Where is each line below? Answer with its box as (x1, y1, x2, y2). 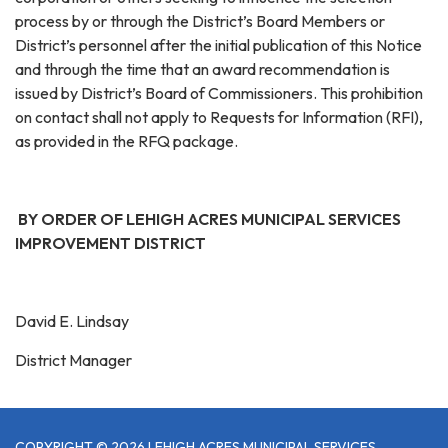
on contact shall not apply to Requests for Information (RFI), (15, 106, 423, 127)
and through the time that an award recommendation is (15, 58, 390, 79)
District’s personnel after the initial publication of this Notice (15, 34, 422, 55)
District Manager (15, 349, 132, 370)
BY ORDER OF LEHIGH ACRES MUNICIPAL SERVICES (15, 208, 401, 229)
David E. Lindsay (15, 310, 129, 331)
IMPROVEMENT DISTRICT (15, 232, 206, 253)
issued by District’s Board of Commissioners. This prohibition (15, 82, 423, 103)
